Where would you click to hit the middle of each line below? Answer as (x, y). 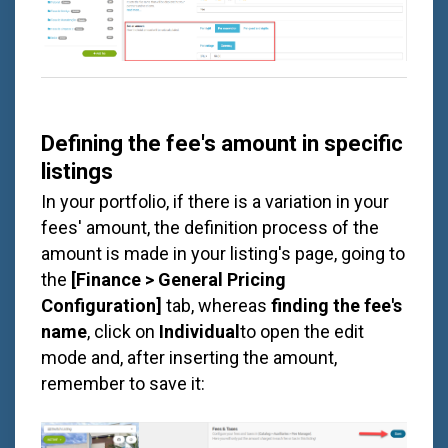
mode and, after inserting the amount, (189, 357)
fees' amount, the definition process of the (210, 227)
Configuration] (103, 305)
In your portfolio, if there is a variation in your (215, 201)
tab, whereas (218, 305)
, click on (123, 331)
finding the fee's (336, 305)
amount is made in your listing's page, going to (223, 253)
